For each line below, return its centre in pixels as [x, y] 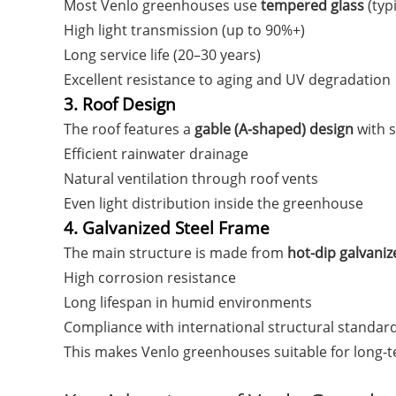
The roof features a [129, 129]
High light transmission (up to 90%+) [184, 30]
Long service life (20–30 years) [162, 55]
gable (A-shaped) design [274, 129]
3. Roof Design [120, 104]
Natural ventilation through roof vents [191, 179]
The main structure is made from [175, 253]
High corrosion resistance [150, 278]
